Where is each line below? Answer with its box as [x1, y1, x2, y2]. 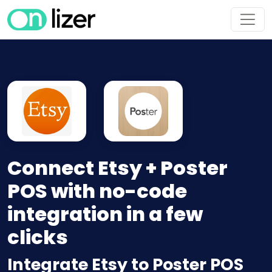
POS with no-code [7, 177, 187, 205]
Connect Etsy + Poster [7, 154, 228, 182]
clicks [7, 223, 68, 251]
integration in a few [7, 200, 203, 228]
